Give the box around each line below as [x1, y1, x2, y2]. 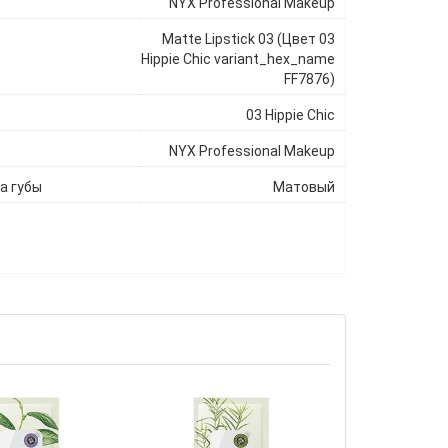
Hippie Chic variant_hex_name [140, 51, 335, 67]
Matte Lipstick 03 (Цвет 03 [161, 31, 335, 47]
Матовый [272, 179, 335, 195]
